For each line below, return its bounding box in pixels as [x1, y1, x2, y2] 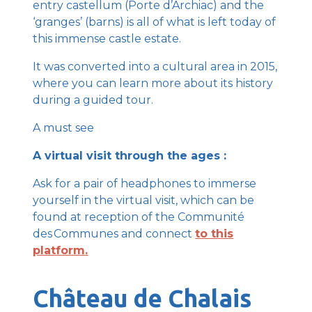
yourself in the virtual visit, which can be [33, 194, 255, 208]
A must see [33, 121, 95, 135]
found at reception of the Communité [33, 210, 245, 224]
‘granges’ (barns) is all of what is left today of [33, 15, 276, 29]
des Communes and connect [33, 227, 196, 241]
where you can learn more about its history [33, 77, 274, 91]
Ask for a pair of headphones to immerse [33, 177, 257, 191]
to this [195, 227, 234, 241]
